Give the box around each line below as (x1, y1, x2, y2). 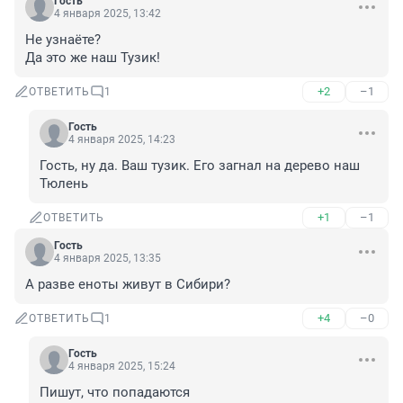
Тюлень (40, 175, 88, 193)
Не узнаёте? (25, 31, 101, 49)
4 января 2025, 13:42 (54, 7, 161, 21)
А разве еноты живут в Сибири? (25, 276, 230, 293)
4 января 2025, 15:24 (68, 360, 175, 373)
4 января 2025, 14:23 (68, 133, 175, 147)
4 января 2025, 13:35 (54, 252, 161, 265)
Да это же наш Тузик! (25, 49, 160, 67)
